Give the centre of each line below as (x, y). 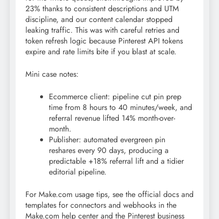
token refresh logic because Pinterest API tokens (104, 41)
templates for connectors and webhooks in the (101, 205)
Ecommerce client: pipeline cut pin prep (115, 96)
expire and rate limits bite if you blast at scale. (101, 51)
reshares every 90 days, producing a (109, 150)
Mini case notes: (52, 74)
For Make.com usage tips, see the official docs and (109, 194)
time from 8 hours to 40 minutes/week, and (120, 107)
